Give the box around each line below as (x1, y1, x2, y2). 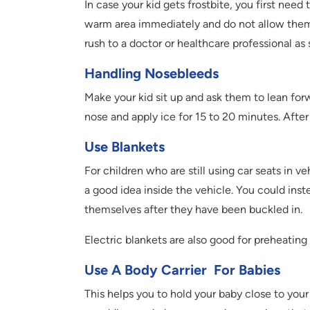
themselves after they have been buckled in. (84, 203, 305, 217)
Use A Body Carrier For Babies (84, 262, 280, 279)
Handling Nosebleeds (84, 65, 219, 82)
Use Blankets (84, 138, 165, 156)
